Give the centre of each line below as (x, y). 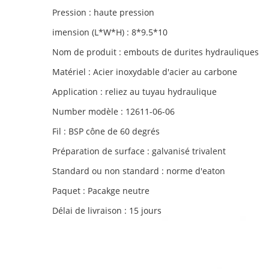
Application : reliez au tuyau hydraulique (134, 92)
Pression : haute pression (103, 12)
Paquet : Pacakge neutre (101, 191)
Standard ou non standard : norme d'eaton (139, 171)
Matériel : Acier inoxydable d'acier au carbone (145, 72)
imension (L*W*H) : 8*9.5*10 (110, 32)
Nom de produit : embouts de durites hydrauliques (156, 52)
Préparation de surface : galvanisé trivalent (139, 151)
